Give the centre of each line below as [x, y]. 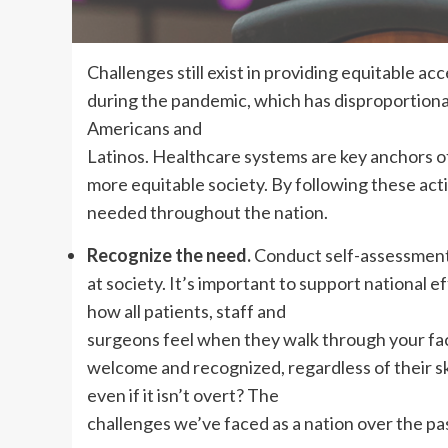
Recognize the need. [169, 254]
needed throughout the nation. [207, 211]
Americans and [144, 127]
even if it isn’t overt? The [183, 394]
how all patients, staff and [186, 310]
